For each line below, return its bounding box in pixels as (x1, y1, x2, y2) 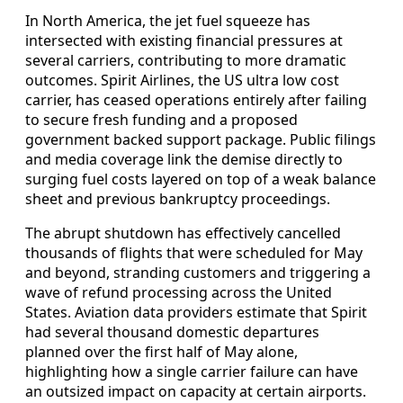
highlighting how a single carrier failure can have (25, 362, 358, 382)
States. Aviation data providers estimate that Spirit (25, 302, 367, 323)
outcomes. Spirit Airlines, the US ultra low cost (25, 70, 339, 91)
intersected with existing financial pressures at (25, 31, 343, 51)
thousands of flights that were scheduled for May (25, 243, 363, 264)
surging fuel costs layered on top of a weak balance (25, 169, 376, 190)
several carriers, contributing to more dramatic (25, 50, 346, 71)
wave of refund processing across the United (25, 282, 332, 303)
